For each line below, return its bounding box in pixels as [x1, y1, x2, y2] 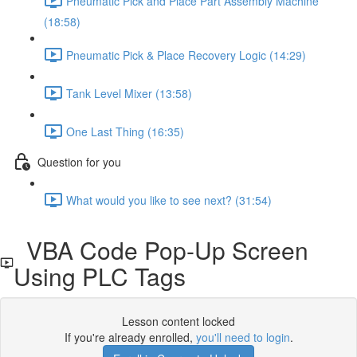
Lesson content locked [122, 313, 235, 329]
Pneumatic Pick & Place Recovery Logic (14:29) [66, 46, 306, 63]
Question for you [37, 153, 121, 170]
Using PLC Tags [14, 259, 186, 293]
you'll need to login [195, 329, 290, 345]
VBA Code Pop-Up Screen [14, 233, 309, 267]
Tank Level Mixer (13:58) [66, 84, 192, 101]
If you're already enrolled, [64, 329, 196, 345]
